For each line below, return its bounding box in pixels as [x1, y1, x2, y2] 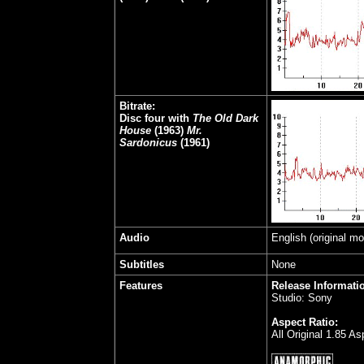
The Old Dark [192, 112, 258, 124]
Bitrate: [119, 100, 155, 112]
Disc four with [119, 112, 193, 124]
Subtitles [119, 258, 164, 271]
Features [119, 279, 162, 292]
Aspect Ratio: [271, 316, 338, 328]
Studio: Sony [271, 292, 332, 304]
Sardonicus [119, 136, 177, 149]
